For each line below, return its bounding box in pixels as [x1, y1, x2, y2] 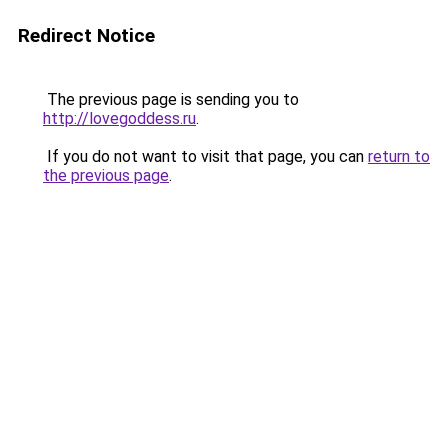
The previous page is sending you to [43, 90, 299, 109]
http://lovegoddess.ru [43, 109, 196, 128]
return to [368, 147, 430, 166]
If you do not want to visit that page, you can [43, 147, 368, 166]
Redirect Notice [18, 24, 155, 47]
